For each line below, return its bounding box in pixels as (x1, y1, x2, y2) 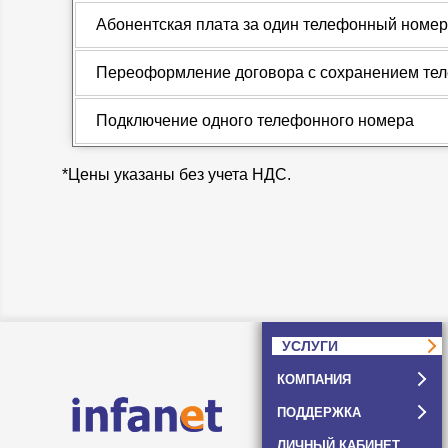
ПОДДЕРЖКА (277, 405, 361, 420)
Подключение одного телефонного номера (96, 112, 414, 130)
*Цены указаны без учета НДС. (62, 166, 291, 184)
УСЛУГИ (282, 339, 338, 354)
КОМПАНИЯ (277, 372, 351, 387)
